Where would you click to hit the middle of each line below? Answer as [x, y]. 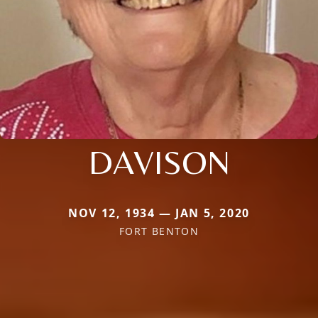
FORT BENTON [159, 231]
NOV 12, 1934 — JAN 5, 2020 [159, 213]
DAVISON [159, 162]
